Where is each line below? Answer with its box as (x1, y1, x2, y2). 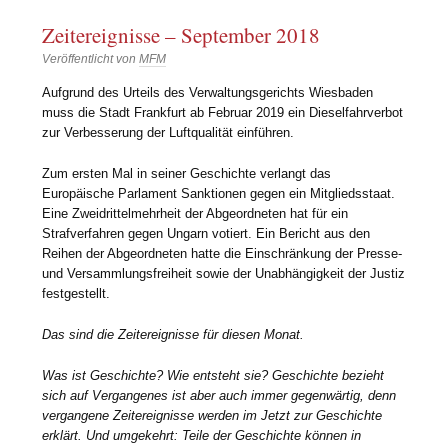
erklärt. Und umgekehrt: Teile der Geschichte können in (42, 427, 362, 443)
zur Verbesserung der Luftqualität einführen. (42, 124, 295, 140)
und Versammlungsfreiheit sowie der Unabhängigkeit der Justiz (42, 265, 406, 281)
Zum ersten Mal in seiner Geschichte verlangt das (42, 165, 332, 181)
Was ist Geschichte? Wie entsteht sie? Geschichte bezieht (42, 367, 385, 383)
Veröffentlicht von (42, 52, 140, 67)
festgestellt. (42, 285, 111, 301)
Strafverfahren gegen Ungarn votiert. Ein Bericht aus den (42, 225, 371, 241)
